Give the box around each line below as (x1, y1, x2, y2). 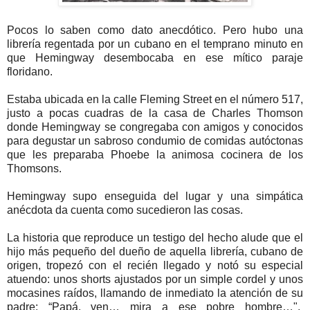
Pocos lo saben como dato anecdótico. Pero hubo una (7, 24, 303, 36)
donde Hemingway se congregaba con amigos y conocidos (7, 120, 303, 133)
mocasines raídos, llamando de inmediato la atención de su (7, 286, 303, 299)
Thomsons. (7, 162, 62, 174)
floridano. (7, 65, 53, 77)
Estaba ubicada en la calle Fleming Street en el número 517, (7, 93, 303, 105)
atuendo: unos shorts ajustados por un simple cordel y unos (7, 273, 303, 285)
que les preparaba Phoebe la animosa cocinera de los (7, 148, 303, 161)
